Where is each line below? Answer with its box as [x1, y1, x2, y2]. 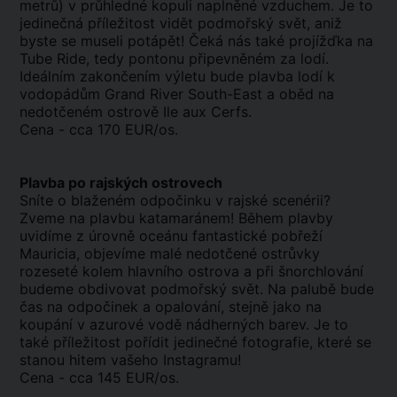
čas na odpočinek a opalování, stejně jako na [19, 298, 322, 315]
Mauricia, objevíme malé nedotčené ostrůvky [19, 245, 320, 262]
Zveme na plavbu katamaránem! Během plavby [19, 209, 333, 227]
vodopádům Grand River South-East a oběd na [19, 85, 334, 103]
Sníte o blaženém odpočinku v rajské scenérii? [19, 191, 331, 209]
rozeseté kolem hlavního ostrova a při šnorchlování [19, 262, 363, 280]
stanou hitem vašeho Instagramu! [19, 351, 241, 369]
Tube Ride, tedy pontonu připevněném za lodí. [19, 50, 329, 67]
